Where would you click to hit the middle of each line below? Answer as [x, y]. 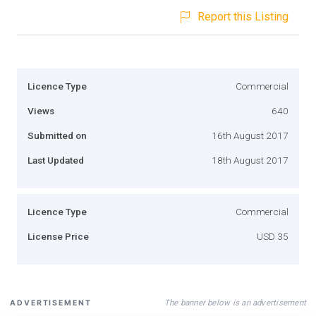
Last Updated [56, 160]
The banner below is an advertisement [235, 302]
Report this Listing [243, 16]
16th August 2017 [250, 135]
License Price [58, 236]
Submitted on [57, 135]
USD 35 [273, 236]
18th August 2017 [250, 160]
